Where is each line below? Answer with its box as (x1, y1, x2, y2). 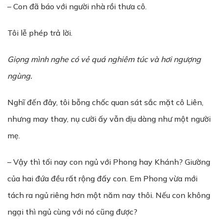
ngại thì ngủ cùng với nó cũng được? (7, 207, 137, 217)
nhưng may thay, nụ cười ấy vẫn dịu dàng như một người (7, 114, 211, 124)
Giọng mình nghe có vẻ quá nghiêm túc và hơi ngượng (7, 54, 201, 64)
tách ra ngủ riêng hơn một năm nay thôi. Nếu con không (7, 190, 210, 200)
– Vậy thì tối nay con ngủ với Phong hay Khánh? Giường (7, 157, 210, 167)
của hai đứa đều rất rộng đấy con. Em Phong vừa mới (7, 174, 197, 183)
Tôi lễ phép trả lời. (7, 28, 72, 38)
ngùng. (7, 71, 32, 81)
